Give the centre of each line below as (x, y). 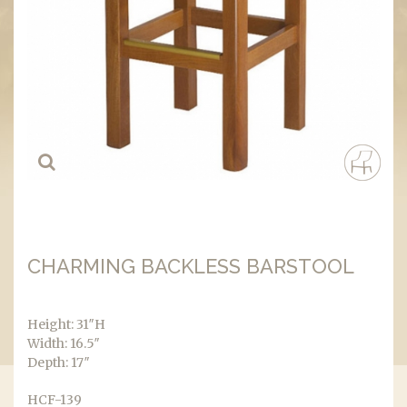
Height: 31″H (66, 324)
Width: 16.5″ (64, 343)
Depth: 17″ (59, 362)
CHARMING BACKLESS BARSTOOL (191, 266)
